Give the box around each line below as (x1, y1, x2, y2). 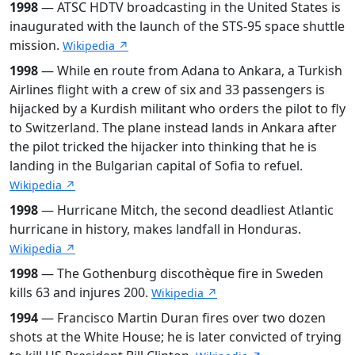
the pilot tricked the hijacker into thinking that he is (10, 137, 317, 155)
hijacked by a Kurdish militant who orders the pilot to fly (10, 99, 345, 117)
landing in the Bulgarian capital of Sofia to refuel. (10, 156, 303, 174)
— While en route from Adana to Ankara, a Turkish (38, 61, 342, 79)
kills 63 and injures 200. (10, 283, 151, 301)
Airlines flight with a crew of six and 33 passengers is (10, 80, 325, 98)
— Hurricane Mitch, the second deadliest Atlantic (38, 200, 334, 219)
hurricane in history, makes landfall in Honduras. (10, 219, 301, 238)
